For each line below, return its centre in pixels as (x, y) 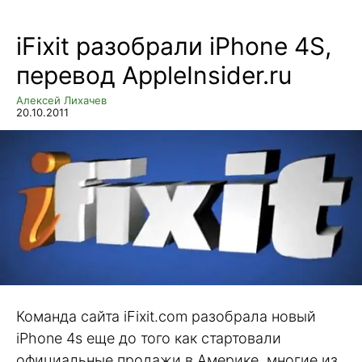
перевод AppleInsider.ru (154, 76)
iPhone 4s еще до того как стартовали (149, 339)
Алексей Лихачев (61, 101)
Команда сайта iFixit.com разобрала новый (166, 317)
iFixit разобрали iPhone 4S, (174, 46)
